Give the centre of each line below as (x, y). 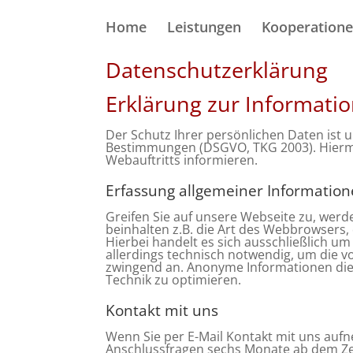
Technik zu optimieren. (174, 280)
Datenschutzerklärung (217, 70)
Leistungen (204, 27)
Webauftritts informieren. (182, 160)
